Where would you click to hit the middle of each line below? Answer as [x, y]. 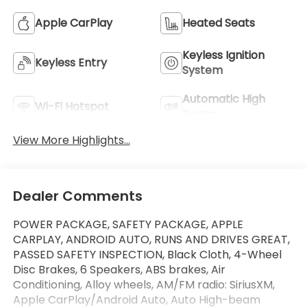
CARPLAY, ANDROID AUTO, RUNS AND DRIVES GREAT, [151, 240]
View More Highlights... [71, 140]
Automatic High [224, 99]
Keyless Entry [71, 63]
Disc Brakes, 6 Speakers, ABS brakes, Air [119, 270]
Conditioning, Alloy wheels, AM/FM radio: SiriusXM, [144, 285]
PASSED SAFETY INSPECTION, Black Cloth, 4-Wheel [147, 255]
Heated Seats [219, 23]
